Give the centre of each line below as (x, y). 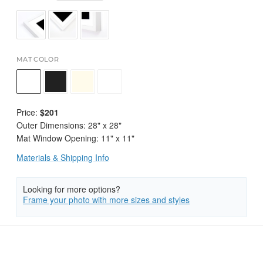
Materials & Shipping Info (63, 157)
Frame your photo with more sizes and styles (106, 200)
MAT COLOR (38, 60)
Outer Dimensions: (52, 125)
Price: (28, 112)
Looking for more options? (72, 189)
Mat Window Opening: (59, 138)
